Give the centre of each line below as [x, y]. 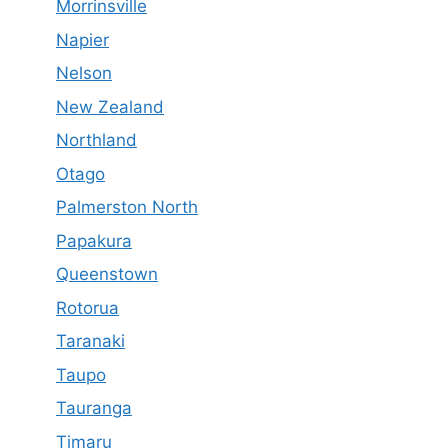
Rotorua [87, 307]
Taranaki [90, 341]
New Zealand [110, 106]
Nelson [84, 73]
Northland [96, 140]
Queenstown [107, 274]
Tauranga [94, 408]
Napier [82, 39]
